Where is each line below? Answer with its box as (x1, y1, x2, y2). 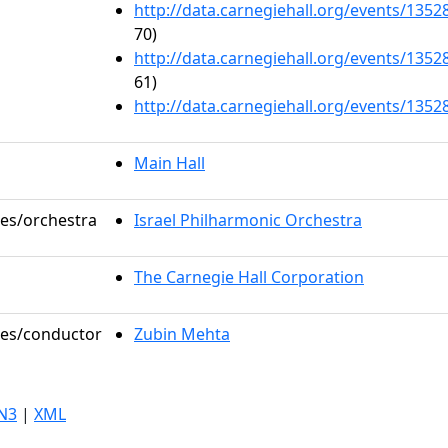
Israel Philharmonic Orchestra (134, 209, 362, 231)
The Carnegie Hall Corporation (134, 266, 364, 288)
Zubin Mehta (134, 323, 230, 345)
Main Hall (134, 152, 205, 174)
